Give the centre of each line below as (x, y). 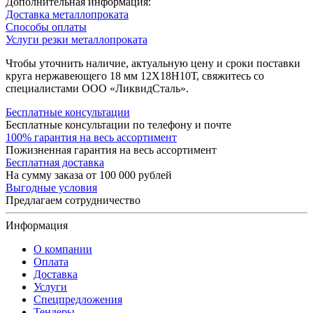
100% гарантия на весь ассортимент (91, 137)
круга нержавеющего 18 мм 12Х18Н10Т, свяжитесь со (135, 75)
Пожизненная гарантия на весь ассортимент (111, 150)
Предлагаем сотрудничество (73, 200)
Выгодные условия (51, 187)
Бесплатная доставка (55, 162)
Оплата (51, 261)
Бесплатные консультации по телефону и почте (118, 124)
